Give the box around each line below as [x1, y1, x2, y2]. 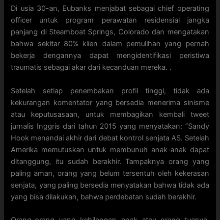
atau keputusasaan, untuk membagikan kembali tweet [11, 110, 209, 119]
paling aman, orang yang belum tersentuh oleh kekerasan [11, 168, 209, 178]
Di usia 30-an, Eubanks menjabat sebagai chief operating [11, 4, 209, 13]
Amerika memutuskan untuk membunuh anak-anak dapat [11, 145, 209, 154]
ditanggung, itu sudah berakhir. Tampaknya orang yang [11, 157, 209, 166]
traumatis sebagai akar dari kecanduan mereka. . [11, 63, 172, 72]
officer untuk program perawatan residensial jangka [11, 16, 209, 25]
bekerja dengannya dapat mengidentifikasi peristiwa [11, 51, 209, 60]
